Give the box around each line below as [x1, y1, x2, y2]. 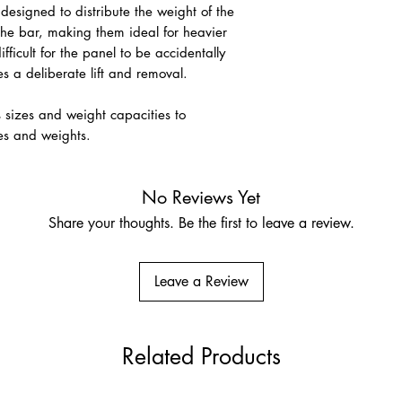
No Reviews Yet [142, 186, 260, 209]
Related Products [121, 342, 281, 371]
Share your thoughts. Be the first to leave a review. [48, 214, 354, 232]
